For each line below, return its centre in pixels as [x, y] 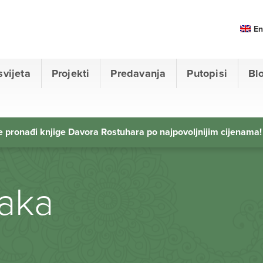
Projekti [70, 73]
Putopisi [207, 73]
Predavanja [138, 73]
